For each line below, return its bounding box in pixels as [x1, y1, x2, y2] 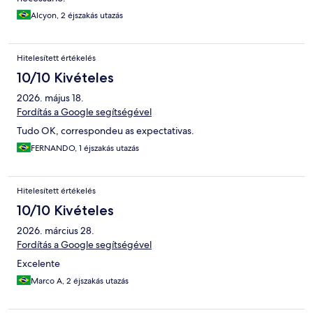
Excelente [17, 257, 60, 270]
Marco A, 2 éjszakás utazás [31, 275, 129, 287]
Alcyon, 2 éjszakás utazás [31, 10, 123, 22]
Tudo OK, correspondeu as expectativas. [17, 124, 194, 138]
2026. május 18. [17, 92, 84, 105]
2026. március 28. [17, 224, 94, 238]
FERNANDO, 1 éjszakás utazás [31, 143, 139, 154]
